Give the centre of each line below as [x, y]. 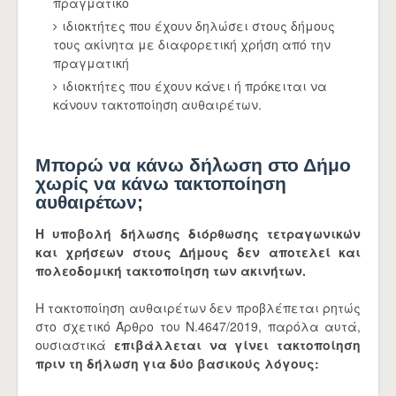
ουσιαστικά [75, 345]
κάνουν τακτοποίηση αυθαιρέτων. [157, 104]
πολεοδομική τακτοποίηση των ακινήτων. [172, 270]
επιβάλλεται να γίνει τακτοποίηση [237, 345]
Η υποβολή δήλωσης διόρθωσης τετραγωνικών [198, 233]
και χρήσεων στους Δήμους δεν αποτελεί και [198, 252]
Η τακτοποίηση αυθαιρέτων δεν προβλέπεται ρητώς [198, 308]
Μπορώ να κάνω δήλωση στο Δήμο [193, 165]
